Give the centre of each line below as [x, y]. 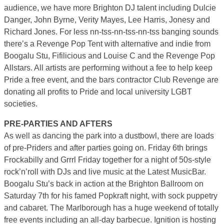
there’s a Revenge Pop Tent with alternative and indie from [107, 43]
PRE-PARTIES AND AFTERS [58, 123]
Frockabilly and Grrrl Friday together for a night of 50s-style [107, 159]
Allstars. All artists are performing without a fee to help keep [108, 67]
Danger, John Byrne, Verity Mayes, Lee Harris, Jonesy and [107, 19]
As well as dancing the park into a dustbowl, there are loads [109, 135]
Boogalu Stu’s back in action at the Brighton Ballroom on [104, 183]
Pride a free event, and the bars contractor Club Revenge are [111, 79]
